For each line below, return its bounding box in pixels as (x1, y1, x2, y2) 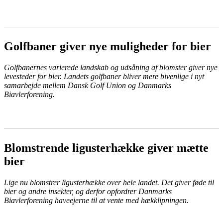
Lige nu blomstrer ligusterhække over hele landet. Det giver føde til (4, 178, 214, 187)
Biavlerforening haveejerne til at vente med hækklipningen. (4, 196, 189, 205)
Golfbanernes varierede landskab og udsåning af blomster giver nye (4, 63, 218, 72)
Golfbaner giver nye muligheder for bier (4, 40, 211, 53)
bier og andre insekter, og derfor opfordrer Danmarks (4, 187, 172, 196)
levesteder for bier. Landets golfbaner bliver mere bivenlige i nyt (4, 72, 204, 81)
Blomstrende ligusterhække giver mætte (4, 141, 209, 154)
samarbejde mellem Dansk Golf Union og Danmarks (4, 81, 171, 90)
